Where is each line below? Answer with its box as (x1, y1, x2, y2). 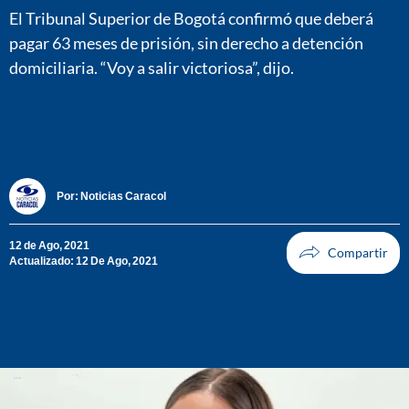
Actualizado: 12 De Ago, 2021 (9, 253, 158, 267)
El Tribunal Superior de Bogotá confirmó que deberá (9, 7, 373, 28)
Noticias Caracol (80, 189, 166, 204)
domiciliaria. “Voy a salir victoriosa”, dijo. (9, 57, 294, 78)
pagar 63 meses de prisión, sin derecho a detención (9, 32, 363, 53)
